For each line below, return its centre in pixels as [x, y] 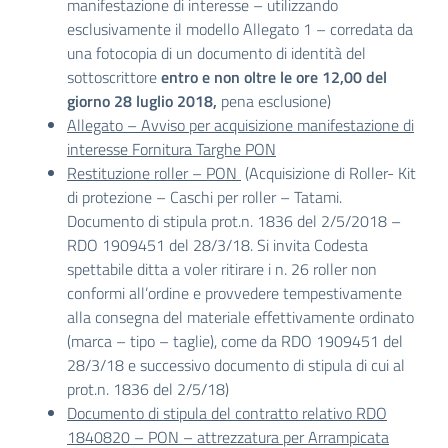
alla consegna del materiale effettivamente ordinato [240, 317]
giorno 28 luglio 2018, [144, 101]
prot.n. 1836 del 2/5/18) [148, 389]
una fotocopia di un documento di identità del [216, 53]
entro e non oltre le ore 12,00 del [272, 77]
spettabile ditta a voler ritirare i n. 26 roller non [222, 269]
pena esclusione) [276, 101]
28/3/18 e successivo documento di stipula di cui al [236, 365]
